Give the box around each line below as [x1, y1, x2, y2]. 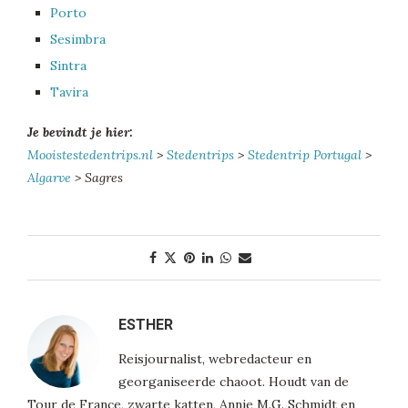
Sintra [50, 57, 87, 75]
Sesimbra [50, 31, 106, 48]
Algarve [27, 169, 71, 187]
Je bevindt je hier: [27, 124, 133, 141]
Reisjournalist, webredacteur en [118, 351, 311, 368]
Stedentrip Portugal [248, 147, 362, 164]
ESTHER [118, 316, 173, 334]
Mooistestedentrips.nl [27, 147, 153, 164]
